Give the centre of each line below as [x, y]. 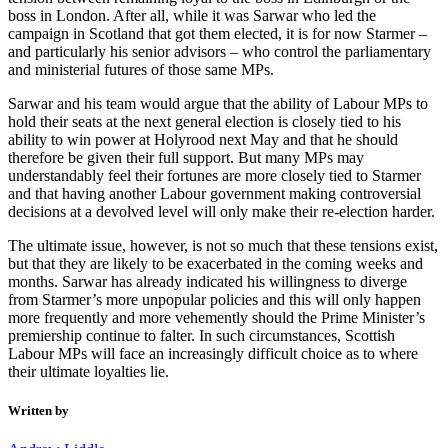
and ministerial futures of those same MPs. [141, 70]
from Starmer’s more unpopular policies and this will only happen [214, 300]
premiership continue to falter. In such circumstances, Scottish [201, 336]
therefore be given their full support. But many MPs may [186, 158]
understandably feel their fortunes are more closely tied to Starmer [214, 176]
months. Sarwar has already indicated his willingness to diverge [207, 282]
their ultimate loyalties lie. [88, 372]
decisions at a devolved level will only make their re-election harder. [221, 212]
